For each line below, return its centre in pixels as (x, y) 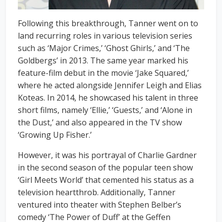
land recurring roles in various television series (105, 36)
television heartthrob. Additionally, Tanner (97, 193)
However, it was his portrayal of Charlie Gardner (107, 155)
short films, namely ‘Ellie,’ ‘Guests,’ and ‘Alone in (105, 110)
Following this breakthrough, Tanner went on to (108, 24)
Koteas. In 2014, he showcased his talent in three (108, 98)
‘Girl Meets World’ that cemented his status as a (106, 180)
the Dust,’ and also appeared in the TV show (100, 123)
